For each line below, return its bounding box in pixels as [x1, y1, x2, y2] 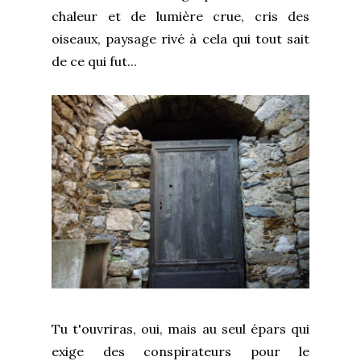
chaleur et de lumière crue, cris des [52, 7, 309, 24]
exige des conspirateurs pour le [52, 342, 309, 359]
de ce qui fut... [52, 52, 137, 69]
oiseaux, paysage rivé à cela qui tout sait [52, 30, 309, 47]
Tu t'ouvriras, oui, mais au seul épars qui [52, 320, 309, 337]
